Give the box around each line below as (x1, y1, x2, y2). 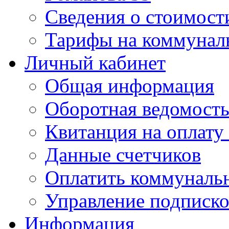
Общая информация (45, 74, 214, 97)
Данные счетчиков (45, 143, 201, 166)
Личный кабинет (25, 51, 166, 74)
